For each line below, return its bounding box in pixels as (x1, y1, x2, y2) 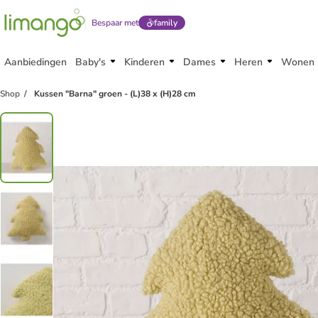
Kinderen (124, 55, 165, 69)
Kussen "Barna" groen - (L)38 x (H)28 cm (33, 88, 196, 99)
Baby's (75, 55, 106, 69)
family (153, 17, 177, 28)
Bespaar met (92, 17, 138, 28)
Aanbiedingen (4, 55, 67, 69)
